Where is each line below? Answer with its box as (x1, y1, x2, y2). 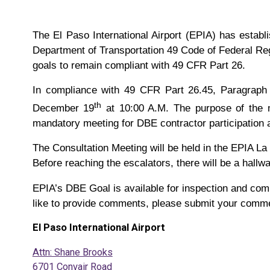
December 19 (32, 102, 95, 113)
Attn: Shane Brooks (32, 246, 113, 258)
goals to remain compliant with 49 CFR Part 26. (32, 59, 248, 71)
